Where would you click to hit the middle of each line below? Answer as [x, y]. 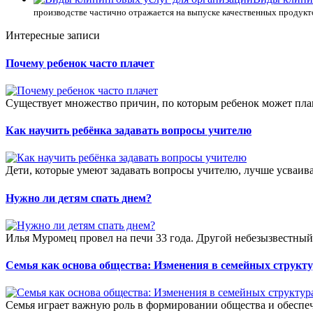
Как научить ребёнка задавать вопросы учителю [129, 131]
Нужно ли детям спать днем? [79, 198]
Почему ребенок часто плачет [80, 63]
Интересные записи [53, 36]
